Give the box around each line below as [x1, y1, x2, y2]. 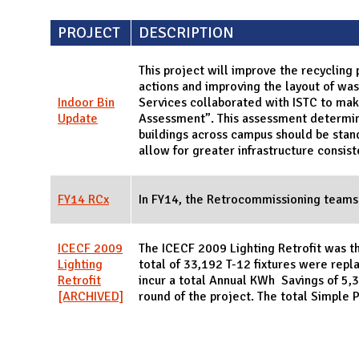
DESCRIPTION [139, 22, 234, 42]
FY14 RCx [58, 191, 109, 208]
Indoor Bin [58, 94, 115, 111]
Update [58, 110, 98, 127]
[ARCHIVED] [58, 288, 123, 305]
